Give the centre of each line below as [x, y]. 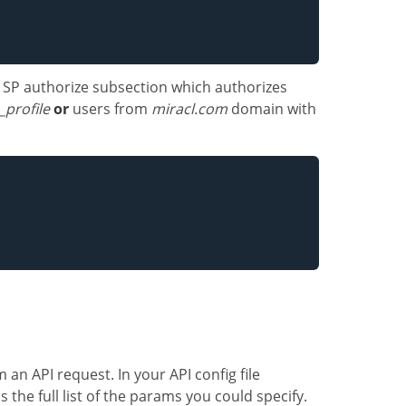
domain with [272, 108]
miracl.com [189, 108]
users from [110, 108]
